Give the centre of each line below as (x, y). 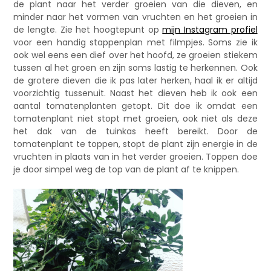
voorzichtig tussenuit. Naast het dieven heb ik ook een (135, 93)
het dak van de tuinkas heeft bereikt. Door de (135, 131)
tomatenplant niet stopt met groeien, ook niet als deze (135, 118)
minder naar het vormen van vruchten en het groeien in (135, 17)
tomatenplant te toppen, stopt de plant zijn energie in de (135, 144)
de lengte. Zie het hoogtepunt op (88, 29)
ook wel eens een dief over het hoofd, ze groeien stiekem (135, 55)
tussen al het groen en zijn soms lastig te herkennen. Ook (135, 67)
